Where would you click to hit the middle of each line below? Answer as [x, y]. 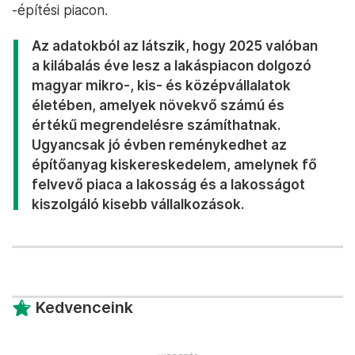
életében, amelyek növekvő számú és [158, 105]
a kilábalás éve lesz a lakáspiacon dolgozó [172, 65]
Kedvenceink [84, 307]
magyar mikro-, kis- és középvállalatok [161, 85]
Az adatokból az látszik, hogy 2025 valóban [175, 46]
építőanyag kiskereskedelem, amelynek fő [174, 164]
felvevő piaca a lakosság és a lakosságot [168, 184]
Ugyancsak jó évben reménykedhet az [159, 145]
